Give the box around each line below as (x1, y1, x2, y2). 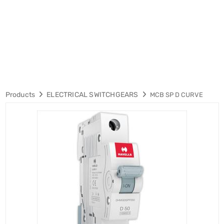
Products (5, 90, 35, 99)
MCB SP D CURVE (149, 90, 203, 98)
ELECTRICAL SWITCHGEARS (46, 90, 138, 99)
